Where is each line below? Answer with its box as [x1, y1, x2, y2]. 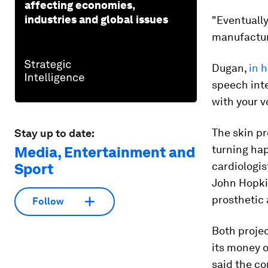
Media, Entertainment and [14, 143, 195, 161]
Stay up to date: [14, 126, 95, 139]
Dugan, [212, 62, 249, 74]
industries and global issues [25, 13, 168, 26]
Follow [32, 196, 63, 208]
